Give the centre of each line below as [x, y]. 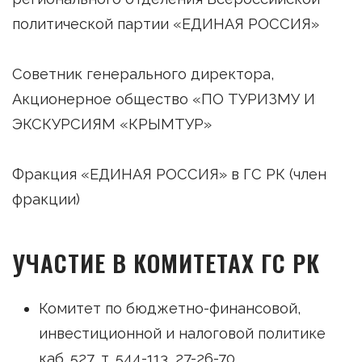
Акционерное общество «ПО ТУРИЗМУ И [164, 99]
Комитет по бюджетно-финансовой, [169, 308]
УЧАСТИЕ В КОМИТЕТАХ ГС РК [166, 262]
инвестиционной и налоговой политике [182, 333]
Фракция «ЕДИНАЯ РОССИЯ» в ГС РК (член [169, 174]
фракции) [46, 199]
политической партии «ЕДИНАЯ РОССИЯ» [166, 23]
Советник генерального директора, [143, 74]
